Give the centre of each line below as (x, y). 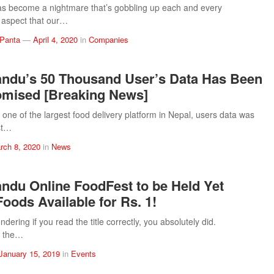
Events (83, 254)
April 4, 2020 (55, 39)
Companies (109, 39)
